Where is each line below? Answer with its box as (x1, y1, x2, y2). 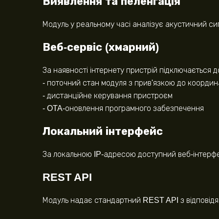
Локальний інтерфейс (43, 125, 163, 138)
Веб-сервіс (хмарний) (43, 41, 159, 54)
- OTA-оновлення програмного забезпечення (43, 104, 204, 113)
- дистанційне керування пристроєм (43, 91, 173, 100)
